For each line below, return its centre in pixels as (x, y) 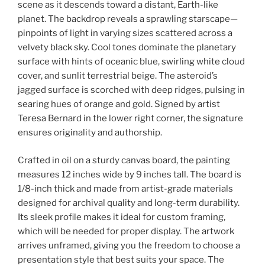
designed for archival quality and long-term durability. (129, 203)
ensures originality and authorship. (90, 133)
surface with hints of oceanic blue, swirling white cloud (131, 62)
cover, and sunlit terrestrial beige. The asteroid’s (118, 76)
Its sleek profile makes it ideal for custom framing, (122, 217)
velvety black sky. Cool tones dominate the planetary (127, 48)
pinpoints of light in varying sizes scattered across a (125, 33)
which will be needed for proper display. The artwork (126, 231)
